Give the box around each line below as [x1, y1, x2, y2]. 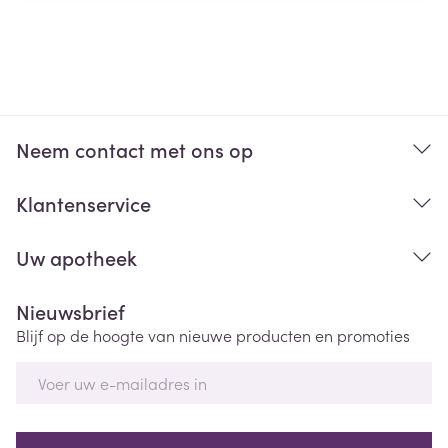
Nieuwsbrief [16, 297, 125, 325]
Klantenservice [16, 189, 151, 217]
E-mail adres [15, 360, 110, 382]
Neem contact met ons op [16, 135, 253, 163]
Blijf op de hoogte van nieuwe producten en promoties [16, 324, 410, 346]
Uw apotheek [16, 243, 137, 271]
